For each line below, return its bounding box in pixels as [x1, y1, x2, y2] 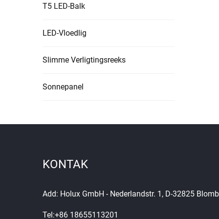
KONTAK [43, 157, 88, 171]
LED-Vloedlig [43, 28, 87, 38]
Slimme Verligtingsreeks [43, 55, 126, 65]
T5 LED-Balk [43, 1, 85, 11]
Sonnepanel [43, 82, 84, 91]
